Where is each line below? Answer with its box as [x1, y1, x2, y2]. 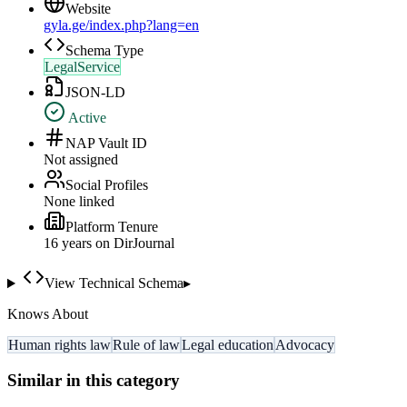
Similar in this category [7, 370, 180, 390]
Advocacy [275, 337, 334, 353]
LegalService [45, 59, 120, 75]
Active [65, 110, 106, 126]
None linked [44, 194, 114, 210]
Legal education [182, 337, 273, 353]
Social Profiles [65, 177, 148, 194]
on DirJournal [92, 235, 174, 252]
